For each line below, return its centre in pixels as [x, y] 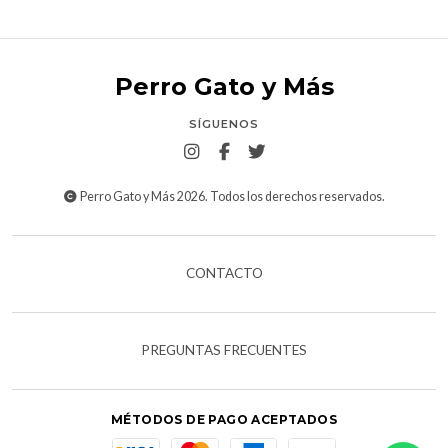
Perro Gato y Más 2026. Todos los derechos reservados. [232, 196]
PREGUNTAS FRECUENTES [224, 349]
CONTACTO [224, 272]
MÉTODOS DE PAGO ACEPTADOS [224, 419]
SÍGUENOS [224, 123]
